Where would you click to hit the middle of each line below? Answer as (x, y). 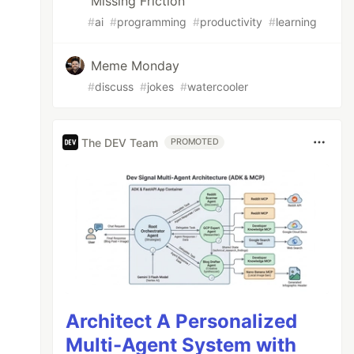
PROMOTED (195, 142)
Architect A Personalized (182, 321)
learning (297, 22)
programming (152, 22)
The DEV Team (120, 142)
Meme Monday (136, 66)
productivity (232, 22)
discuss (115, 87)
